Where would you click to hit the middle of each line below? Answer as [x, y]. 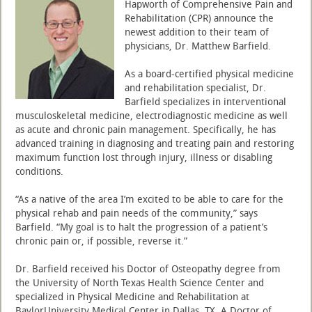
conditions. [39, 172]
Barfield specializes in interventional [205, 102]
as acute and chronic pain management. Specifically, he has [146, 130]
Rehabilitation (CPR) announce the [199, 18]
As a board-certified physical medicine [209, 74]
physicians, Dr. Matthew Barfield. [198, 46]
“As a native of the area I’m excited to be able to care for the [149, 200]
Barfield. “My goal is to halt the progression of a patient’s [141, 227]
